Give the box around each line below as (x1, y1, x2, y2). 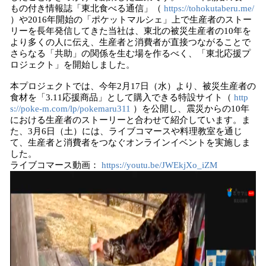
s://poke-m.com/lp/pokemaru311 (10, 104, 131, 113)
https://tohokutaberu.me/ (164, 4, 254, 13)
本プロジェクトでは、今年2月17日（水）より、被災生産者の (10, 81, 256, 91)
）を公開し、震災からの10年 (131, 104, 249, 113)
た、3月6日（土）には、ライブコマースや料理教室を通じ (10, 126, 242, 136)
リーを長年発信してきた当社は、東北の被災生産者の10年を (10, 26, 251, 36)
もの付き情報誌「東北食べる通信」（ (10, 4, 164, 13)
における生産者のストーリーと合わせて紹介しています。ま (10, 115, 251, 125)
